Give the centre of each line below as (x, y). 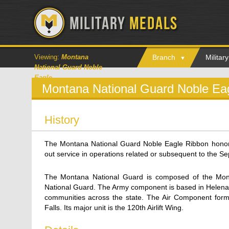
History (62, 120)
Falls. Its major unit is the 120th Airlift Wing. (114, 208)
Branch (164, 57)
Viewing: (48, 57)
